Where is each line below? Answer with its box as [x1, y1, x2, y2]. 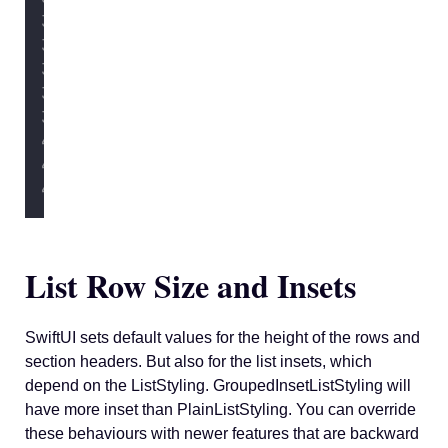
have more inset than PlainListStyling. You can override [25, 400, 416, 418]
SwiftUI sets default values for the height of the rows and [25, 328, 420, 346]
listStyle [162, 130, 253, 152]
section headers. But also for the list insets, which [25, 352, 372, 370]
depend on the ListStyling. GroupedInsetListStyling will [25, 376, 411, 394]
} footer [72, 10, 273, 32]
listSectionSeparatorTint [202, 82, 443, 104]
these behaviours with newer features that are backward [25, 424, 419, 442]
